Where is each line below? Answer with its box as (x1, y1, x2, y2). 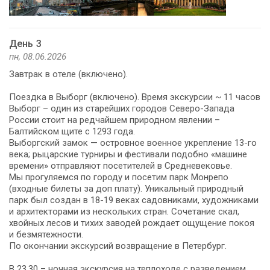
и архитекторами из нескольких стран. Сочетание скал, (9, 206, 239, 217)
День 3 (9, 37, 42, 49)
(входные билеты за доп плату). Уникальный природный (9, 183, 243, 194)
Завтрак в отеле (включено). (9, 68, 128, 80)
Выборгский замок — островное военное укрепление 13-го (9, 137, 257, 148)
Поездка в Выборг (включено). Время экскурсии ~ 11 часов (9, 91, 260, 102)
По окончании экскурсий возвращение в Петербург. (9, 240, 227, 251)
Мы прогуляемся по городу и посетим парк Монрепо (9, 171, 228, 183)
